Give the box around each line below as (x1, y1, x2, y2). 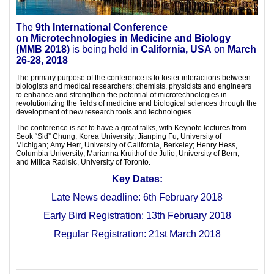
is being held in (70, 44, 138, 55)
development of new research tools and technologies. (16, 108, 193, 117)
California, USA (138, 44, 212, 55)
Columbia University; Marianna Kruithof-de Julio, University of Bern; (16, 149, 239, 158)
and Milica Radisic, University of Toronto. (16, 158, 150, 167)
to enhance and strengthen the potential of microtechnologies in (16, 91, 227, 100)
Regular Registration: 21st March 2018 (53, 229, 221, 240)
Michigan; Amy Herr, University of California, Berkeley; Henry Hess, (16, 141, 237, 150)
